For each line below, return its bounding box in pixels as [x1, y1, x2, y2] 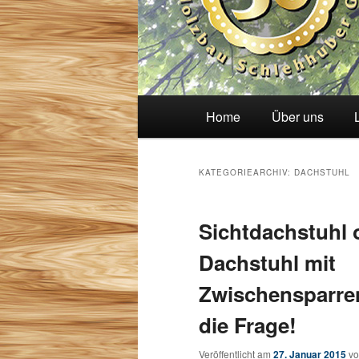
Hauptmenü [138, 96, 199, 114]
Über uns [271, 107, 324, 127]
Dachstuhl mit [199, 248, 336, 278]
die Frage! [199, 310, 296, 341]
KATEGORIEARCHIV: [199, 167, 294, 179]
